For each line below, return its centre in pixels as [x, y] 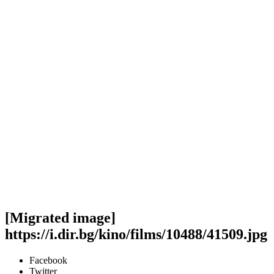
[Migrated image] [60, 217]
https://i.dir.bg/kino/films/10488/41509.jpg [136, 234]
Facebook [48, 260]
